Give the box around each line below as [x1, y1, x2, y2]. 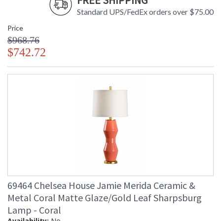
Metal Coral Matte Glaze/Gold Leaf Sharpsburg [7, 191, 202, 204]
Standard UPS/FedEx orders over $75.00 [77, 7, 214, 17]
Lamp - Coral [7, 204, 61, 217]
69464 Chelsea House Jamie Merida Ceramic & [7, 179, 195, 192]
